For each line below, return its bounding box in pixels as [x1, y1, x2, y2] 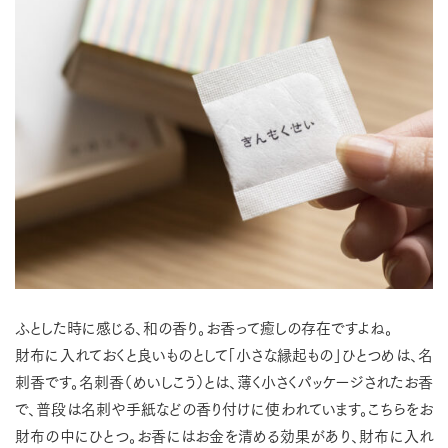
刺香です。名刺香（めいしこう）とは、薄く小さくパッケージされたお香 [15, 369, 433, 393]
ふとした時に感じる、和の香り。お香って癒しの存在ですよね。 [15, 315, 393, 339]
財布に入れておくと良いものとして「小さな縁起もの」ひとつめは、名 [15, 342, 433, 366]
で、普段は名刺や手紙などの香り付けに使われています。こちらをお [15, 396, 433, 420]
